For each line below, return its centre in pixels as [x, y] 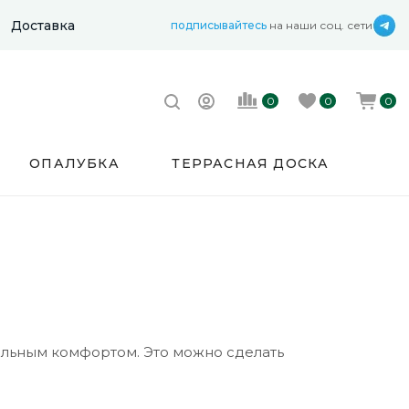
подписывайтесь [219, 25]
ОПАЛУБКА [74, 164]
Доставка [43, 25]
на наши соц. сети [320, 25]
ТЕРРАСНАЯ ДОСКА [251, 164]
